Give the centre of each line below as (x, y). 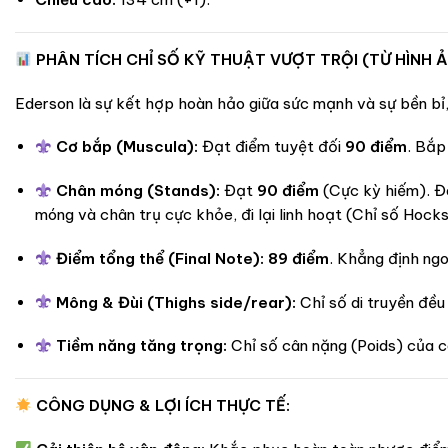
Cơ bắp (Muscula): (127, 147)
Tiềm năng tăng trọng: (142, 346)
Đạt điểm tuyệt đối (272, 147)
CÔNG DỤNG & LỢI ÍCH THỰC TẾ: (163, 406)
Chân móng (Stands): (138, 191)
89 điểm (299, 258)
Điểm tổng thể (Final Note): (160, 258)
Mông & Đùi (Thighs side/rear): (176, 302)
